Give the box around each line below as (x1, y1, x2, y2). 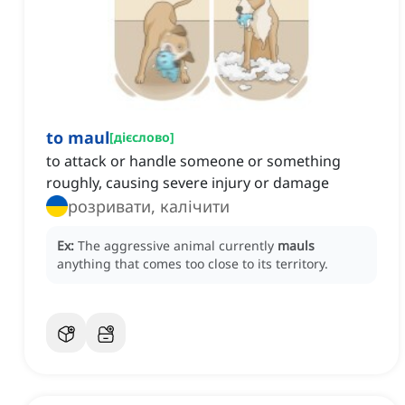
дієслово (114, 128, 170, 146)
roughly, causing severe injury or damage (46, 173, 329, 193)
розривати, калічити (68, 195, 230, 218)
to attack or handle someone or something (46, 151, 341, 172)
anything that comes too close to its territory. (57, 255, 328, 273)
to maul (46, 127, 109, 149)
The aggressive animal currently (78, 237, 278, 255)
